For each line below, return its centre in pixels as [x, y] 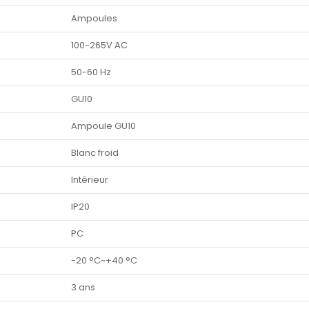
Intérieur [90, 180]
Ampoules [94, 19]
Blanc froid [95, 153]
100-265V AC [99, 46]
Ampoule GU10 [103, 126]
